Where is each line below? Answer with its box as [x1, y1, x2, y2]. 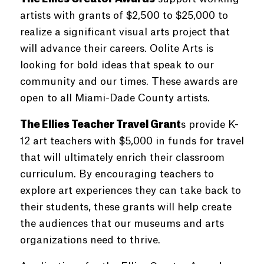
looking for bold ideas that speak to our [19, 60, 214, 70]
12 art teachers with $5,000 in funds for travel [19, 136, 244, 146]
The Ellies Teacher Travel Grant [19, 120, 181, 130]
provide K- [185, 120, 239, 130]
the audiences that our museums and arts [19, 219, 224, 229]
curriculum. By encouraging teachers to [19, 169, 214, 179]
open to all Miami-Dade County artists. [19, 93, 210, 103]
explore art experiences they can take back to [19, 186, 241, 196]
